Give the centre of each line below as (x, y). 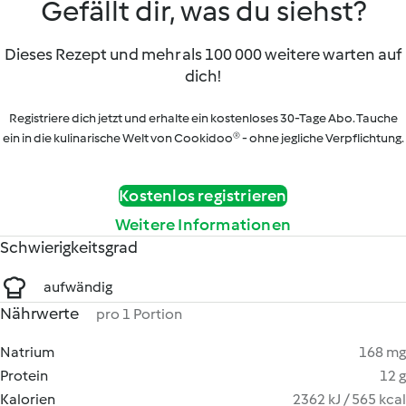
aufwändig (78, 287)
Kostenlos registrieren (203, 196)
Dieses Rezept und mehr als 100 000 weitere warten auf (203, 54)
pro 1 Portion (139, 314)
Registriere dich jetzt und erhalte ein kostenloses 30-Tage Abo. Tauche (203, 118)
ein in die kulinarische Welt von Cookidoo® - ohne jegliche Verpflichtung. (203, 138)
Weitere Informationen (203, 225)
